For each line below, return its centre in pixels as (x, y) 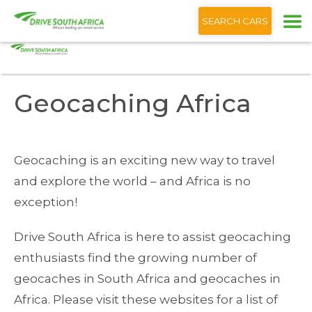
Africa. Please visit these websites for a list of (146, 299)
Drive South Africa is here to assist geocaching (153, 237)
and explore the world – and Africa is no (132, 181)
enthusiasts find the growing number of (135, 258)
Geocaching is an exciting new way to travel (145, 160)
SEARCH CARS (235, 21)
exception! (46, 202)
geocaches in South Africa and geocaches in (147, 279)
